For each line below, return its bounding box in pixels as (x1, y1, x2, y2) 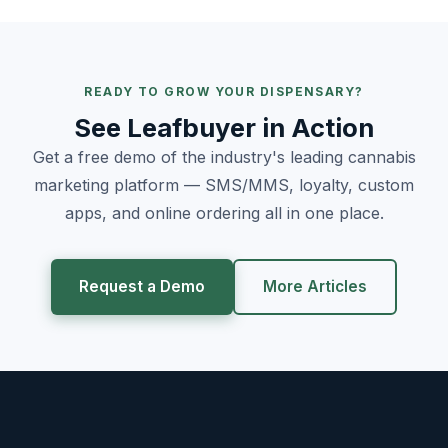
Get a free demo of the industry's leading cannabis (32, 147, 416, 168)
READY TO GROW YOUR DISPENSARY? (84, 84, 364, 100)
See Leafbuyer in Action (74, 112, 374, 144)
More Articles (263, 277, 367, 297)
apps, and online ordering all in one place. (64, 203, 384, 224)
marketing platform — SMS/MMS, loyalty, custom (34, 175, 414, 196)
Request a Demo (79, 277, 205, 297)
